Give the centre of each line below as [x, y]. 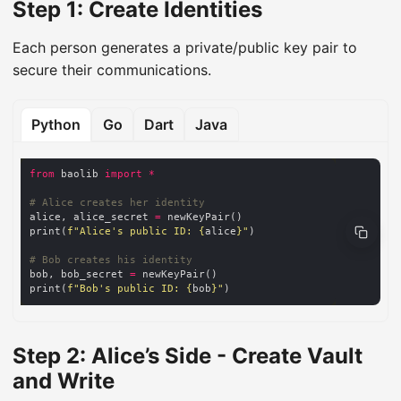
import [124, 175]
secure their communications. [112, 70]
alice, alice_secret [92, 218]
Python [56, 124]
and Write [64, 381]
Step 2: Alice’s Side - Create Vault [188, 356]
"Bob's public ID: [130, 289]
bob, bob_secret [80, 275]
